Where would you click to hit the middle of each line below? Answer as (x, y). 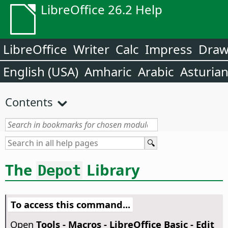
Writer (91, 49)
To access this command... (70, 205)
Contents (29, 102)
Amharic (108, 72)
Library (111, 170)
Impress (169, 49)
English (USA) (41, 72)
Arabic (156, 72)
